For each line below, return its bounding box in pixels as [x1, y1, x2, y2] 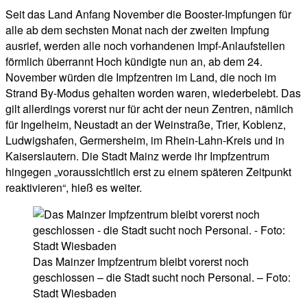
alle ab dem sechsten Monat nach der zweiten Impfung [5, 22, 269, 38]
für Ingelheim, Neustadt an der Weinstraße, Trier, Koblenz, [5, 116, 286, 133]
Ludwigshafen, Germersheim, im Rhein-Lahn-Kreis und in [5, 132, 284, 149]
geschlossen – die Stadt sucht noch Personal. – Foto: [33, 269, 291, 286]
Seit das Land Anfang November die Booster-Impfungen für [5, 6, 291, 23]
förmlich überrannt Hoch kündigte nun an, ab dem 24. [5, 53, 262, 70]
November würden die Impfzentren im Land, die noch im [5, 69, 276, 86]
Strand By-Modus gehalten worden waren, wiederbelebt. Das [5, 85, 301, 101]
